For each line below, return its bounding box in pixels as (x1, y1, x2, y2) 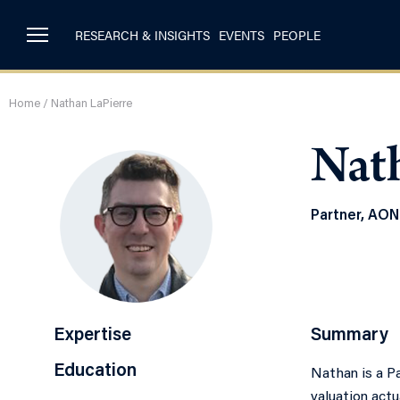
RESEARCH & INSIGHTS (75, 26, 210, 45)
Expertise (53, 327, 131, 346)
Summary (310, 327, 388, 346)
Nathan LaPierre (51, 98, 132, 111)
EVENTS (219, 26, 264, 45)
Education (53, 362, 137, 381)
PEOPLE (273, 26, 321, 45)
